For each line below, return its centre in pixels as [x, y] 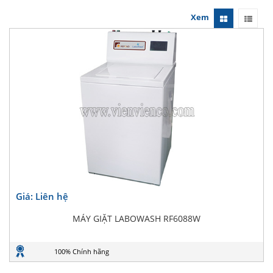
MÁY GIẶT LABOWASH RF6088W [136, 218]
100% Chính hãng [82, 251]
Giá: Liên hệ [42, 196]
